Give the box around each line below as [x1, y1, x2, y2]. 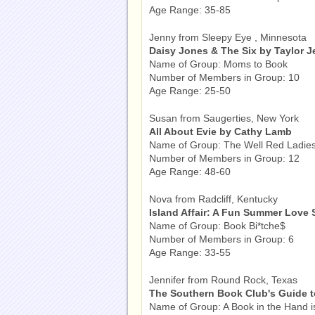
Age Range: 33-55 [149, 247, 231, 258]
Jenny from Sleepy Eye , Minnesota [149, 32, 307, 43]
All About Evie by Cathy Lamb [149, 126, 292, 137]
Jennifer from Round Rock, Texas [149, 274, 297, 285]
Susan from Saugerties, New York [149, 112, 299, 124]
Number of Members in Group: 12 [149, 153, 300, 164]
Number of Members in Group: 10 [149, 72, 300, 83]
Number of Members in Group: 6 [149, 233, 294, 245]
